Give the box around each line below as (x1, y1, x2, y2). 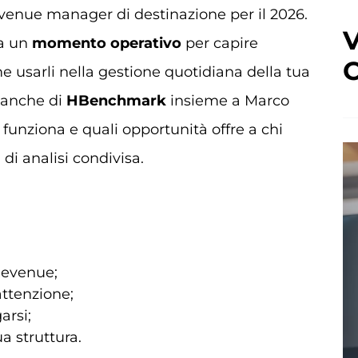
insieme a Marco (166, 92, 289, 109)
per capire (185, 34, 258, 52)
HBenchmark (66, 92, 166, 109)
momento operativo (32, 34, 185, 52)
